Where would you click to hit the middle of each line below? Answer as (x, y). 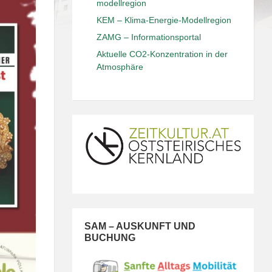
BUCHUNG (110, 237)
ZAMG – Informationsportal (149, 37)
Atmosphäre (120, 67)
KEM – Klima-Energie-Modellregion (164, 20)
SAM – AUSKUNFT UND (140, 226)
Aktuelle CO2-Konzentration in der (162, 54)
